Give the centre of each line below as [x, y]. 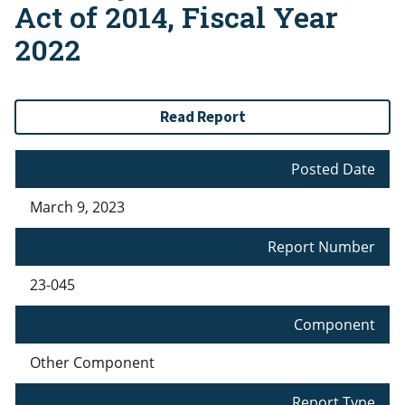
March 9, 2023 [77, 207]
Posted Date [333, 170]
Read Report [202, 117]
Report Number [321, 247]
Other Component [92, 363]
